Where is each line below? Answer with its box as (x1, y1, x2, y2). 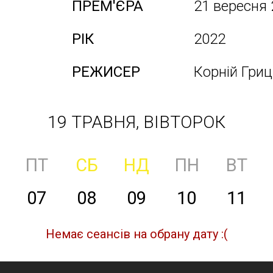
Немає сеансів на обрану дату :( (45, 227, 228, 241)
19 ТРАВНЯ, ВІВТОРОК (48, 112, 225, 132)
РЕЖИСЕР (72, 63, 140, 80)
